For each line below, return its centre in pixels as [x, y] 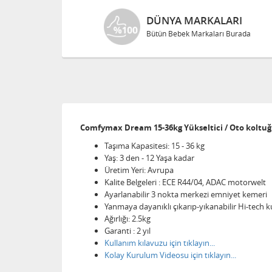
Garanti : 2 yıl [127, 231]
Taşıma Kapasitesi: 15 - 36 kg [155, 146]
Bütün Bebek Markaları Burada [198, 33]
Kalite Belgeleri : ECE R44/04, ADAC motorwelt [185, 182]
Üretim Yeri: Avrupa [139, 170]
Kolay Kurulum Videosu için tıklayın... [170, 255]
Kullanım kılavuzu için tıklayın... [160, 243]
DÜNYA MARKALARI [194, 20]
